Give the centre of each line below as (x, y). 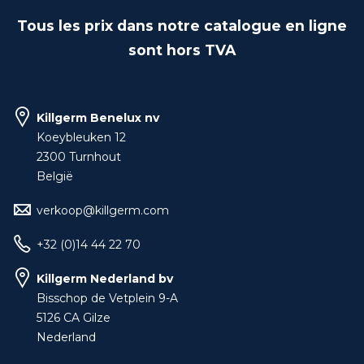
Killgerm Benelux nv (98, 118)
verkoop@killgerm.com (103, 210)
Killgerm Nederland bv (105, 279)
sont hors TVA (182, 50)
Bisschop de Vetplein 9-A (107, 298)
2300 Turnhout (79, 157)
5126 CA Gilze (74, 318)
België (55, 176)
